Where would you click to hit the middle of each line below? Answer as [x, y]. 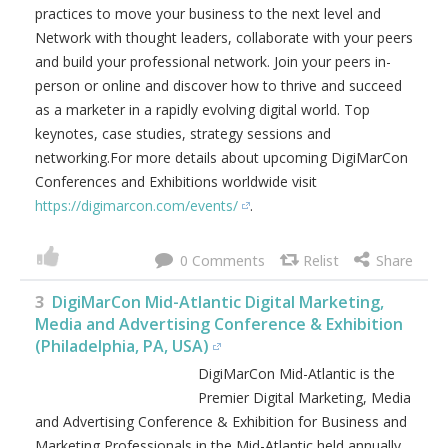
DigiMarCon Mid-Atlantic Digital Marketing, [218, 302]
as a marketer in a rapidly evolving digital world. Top [202, 109]
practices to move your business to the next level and [208, 13]
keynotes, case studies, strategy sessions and [183, 133]
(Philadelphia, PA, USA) [122, 346]
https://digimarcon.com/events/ [136, 205]
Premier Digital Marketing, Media [304, 397]
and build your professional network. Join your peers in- [213, 61]
